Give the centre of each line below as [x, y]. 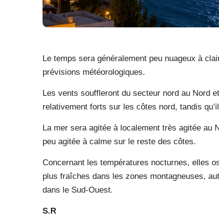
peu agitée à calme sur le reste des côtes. [119, 142]
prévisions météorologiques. [94, 72]
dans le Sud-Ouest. [78, 190]
